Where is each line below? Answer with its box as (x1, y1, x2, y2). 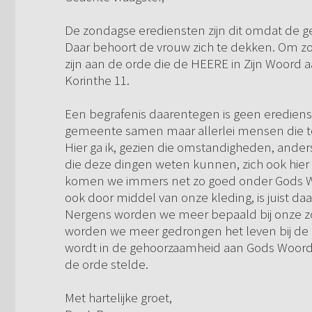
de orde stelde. (65, 256, 148, 273)
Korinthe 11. (65, 72, 130, 89)
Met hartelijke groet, (65, 289, 172, 306)
